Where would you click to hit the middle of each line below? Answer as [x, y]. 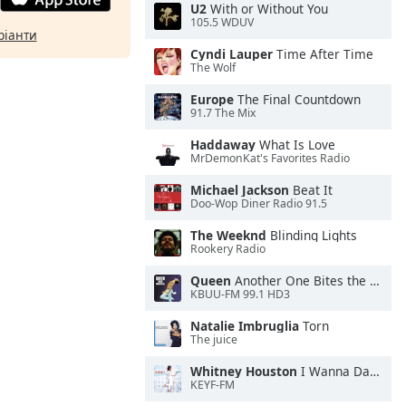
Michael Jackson [240, 190]
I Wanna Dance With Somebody [333, 371]
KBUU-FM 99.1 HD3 [240, 295]
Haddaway [223, 145]
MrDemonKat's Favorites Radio [270, 159]
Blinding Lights [312, 235]
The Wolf [213, 68]
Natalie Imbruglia [245, 326]
